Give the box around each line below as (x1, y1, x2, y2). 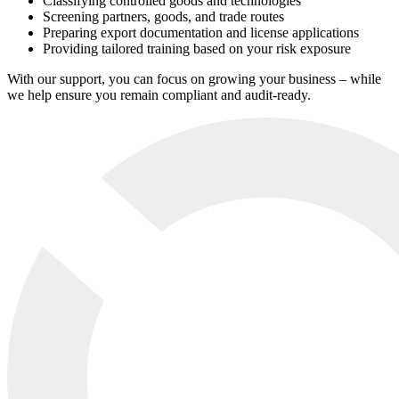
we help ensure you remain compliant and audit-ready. (7, 87, 311, 103)
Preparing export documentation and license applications (43, 25, 359, 41)
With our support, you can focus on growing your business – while (7, 71, 381, 87)
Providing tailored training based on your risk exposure (43, 41, 351, 57)
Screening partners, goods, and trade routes (43, 9, 284, 25)
